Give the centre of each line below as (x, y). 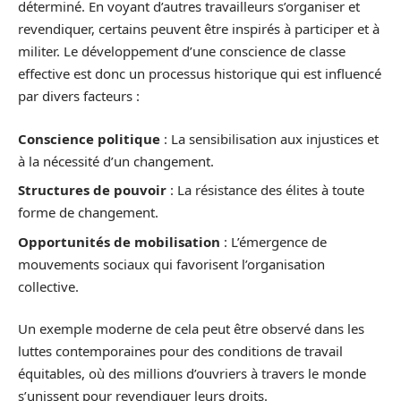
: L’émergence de (273, 241)
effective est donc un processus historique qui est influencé (200, 73)
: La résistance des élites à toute (265, 190)
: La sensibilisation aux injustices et (269, 138)
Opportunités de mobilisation (119, 241)
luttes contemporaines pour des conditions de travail (180, 351)
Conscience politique (89, 138)
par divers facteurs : (79, 96)
